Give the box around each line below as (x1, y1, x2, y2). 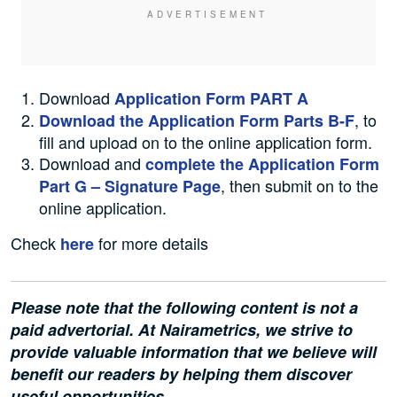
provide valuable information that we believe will (11, 340, 377, 364)
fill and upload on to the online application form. (39, 130, 372, 154)
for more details (94, 231, 208, 255)
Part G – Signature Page (39, 175, 221, 198)
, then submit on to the (221, 174, 378, 198)
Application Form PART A (114, 87, 313, 111)
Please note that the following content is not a (11, 296, 358, 320)
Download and (39, 152, 145, 175)
